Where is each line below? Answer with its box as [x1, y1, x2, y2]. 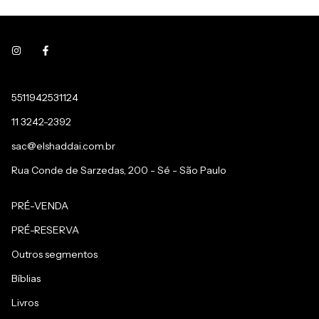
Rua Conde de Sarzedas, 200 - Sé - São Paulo [11, 164, 226, 177]
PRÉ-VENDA [11, 199, 68, 213]
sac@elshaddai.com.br [11, 140, 115, 153]
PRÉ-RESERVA [11, 224, 79, 237]
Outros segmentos [11, 248, 98, 261]
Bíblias [11, 272, 41, 286]
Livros [11, 296, 38, 310]
